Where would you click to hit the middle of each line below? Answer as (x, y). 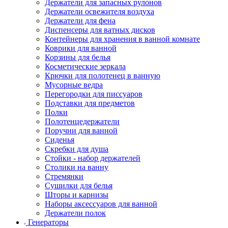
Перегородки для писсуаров (94, 94)
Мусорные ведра (74, 84)
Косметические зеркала (85, 66)
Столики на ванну (77, 167)
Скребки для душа (77, 149)
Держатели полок (75, 213)
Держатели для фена (80, 20)
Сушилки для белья (79, 185)
